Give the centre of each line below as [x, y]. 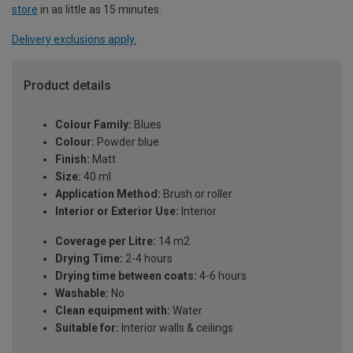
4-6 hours [222, 276]
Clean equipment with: [113, 311]
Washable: [82, 294]
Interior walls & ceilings [176, 328]
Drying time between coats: [126, 276]
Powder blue [127, 142]
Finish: [72, 160]
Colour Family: [93, 125]
